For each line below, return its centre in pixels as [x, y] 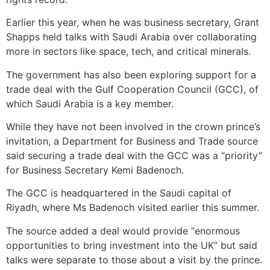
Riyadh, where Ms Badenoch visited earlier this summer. [133, 208]
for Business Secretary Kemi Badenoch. [95, 170]
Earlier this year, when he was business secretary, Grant [133, 23]
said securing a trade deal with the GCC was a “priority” [134, 156]
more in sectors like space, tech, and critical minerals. [128, 52]
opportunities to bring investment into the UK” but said [132, 245]
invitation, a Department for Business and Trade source [132, 141]
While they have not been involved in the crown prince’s [133, 127]
